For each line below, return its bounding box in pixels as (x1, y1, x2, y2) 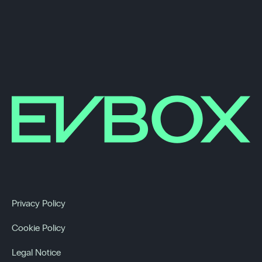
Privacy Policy (12, 198, 65, 208)
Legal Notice (12, 247, 61, 257)
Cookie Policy (12, 223, 65, 233)
